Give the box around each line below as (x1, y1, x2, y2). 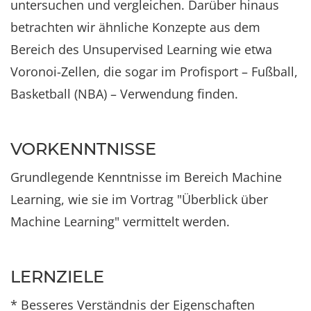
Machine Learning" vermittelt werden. (10, 212, 230, 230)
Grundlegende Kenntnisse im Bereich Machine (10, 168, 282, 185)
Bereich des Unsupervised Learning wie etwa (10, 40, 272, 58)
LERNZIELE (10, 266, 104, 287)
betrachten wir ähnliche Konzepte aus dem (10, 18, 260, 35)
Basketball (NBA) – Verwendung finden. (10, 85, 238, 102)
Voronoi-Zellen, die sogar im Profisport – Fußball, (10, 62, 298, 80)
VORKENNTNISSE (10, 138, 156, 159)
